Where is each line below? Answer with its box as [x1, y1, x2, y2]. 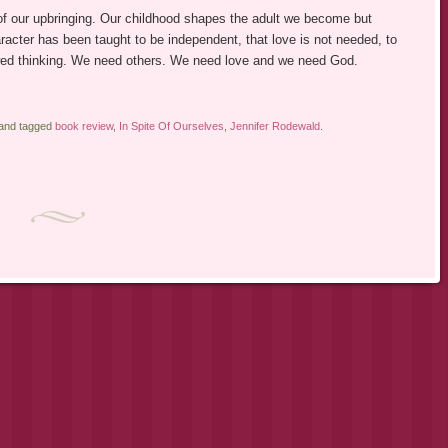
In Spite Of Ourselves [118, 120, 224, 133]
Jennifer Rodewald [229, 120, 320, 133]
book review [54, 120, 113, 133]
